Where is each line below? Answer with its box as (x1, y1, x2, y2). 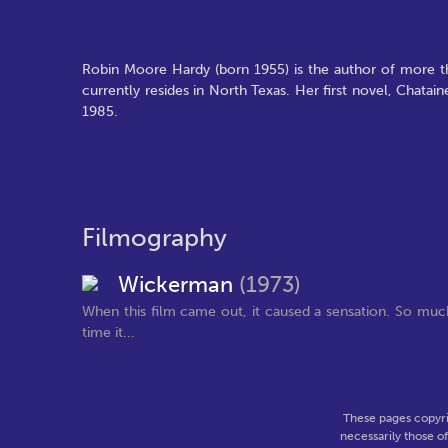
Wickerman (118, 272, 239, 298)
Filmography (82, 222, 227, 253)
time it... (82, 323, 135, 341)
